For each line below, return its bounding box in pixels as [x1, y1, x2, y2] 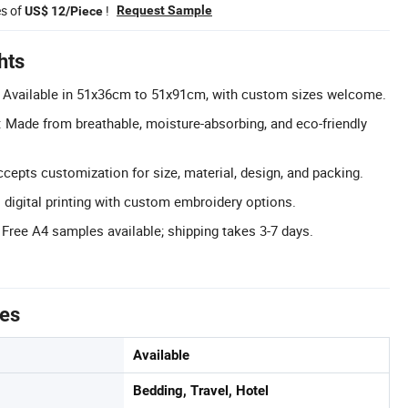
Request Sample [117, 3, 212, 17]
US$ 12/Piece [25, 4, 103, 18]
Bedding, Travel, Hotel [133, 382, 269, 399]
